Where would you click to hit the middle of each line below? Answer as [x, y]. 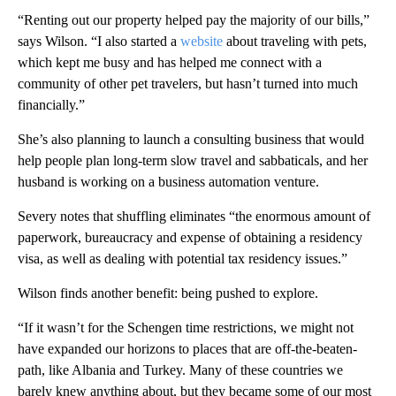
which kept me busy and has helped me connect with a [170, 63]
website [202, 42]
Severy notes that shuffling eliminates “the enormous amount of [194, 217]
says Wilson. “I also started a [99, 42]
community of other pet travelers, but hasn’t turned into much [188, 84]
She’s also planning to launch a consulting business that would [191, 140]
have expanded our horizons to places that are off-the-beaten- [187, 349]
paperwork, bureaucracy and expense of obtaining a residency [190, 238]
